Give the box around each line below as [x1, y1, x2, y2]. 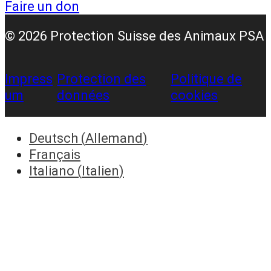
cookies [171, 87, 218, 103]
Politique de [171, 71, 243, 87]
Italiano [29, 163, 74, 178]
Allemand [85, 130, 143, 146]
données [57, 87, 110, 103]
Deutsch [29, 130, 78, 146]
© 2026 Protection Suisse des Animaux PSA [5, 28, 264, 44]
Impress [5, 71, 53, 87]
